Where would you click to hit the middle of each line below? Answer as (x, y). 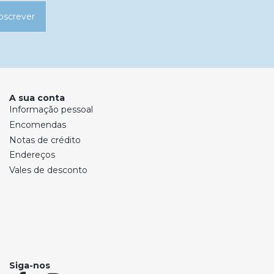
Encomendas (38, 124)
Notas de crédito (45, 140)
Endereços (32, 155)
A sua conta (37, 98)
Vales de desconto (48, 170)
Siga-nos (30, 265)
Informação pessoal (51, 110)
